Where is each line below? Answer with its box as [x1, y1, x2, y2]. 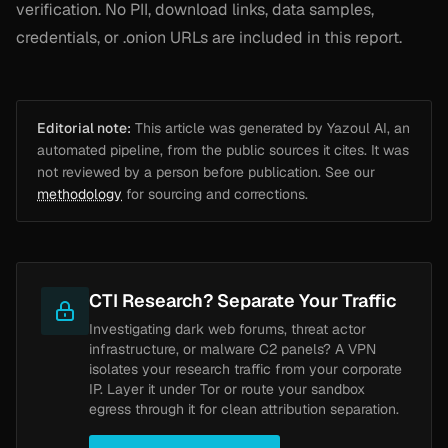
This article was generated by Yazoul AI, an [131, 118, 410, 137]
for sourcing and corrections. [122, 184, 308, 203]
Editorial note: [37, 118, 131, 137]
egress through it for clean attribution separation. [89, 399, 399, 418]
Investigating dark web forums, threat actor [89, 319, 366, 338]
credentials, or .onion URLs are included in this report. [16, 26, 402, 48]
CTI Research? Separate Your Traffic [89, 288, 396, 312]
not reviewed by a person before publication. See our [37, 162, 375, 181]
